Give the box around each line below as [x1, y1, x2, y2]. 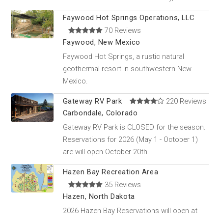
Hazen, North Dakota [62, 192, 135, 201]
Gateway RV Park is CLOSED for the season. [62, 122, 206, 132]
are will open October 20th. [62, 147, 149, 156]
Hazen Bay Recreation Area [62, 167, 159, 177]
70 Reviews [103, 26, 141, 35]
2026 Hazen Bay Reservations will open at [62, 206, 197, 215]
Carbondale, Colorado [62, 109, 138, 118]
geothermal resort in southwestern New [62, 64, 192, 73]
